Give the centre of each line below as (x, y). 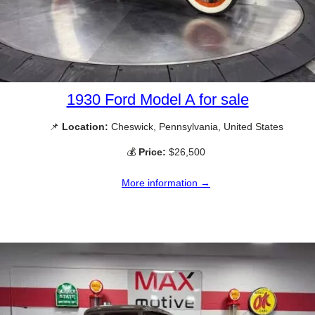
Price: (152, 152)
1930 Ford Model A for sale (157, 100)
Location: (85, 127)
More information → (166, 182)
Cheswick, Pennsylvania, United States (195, 127)
